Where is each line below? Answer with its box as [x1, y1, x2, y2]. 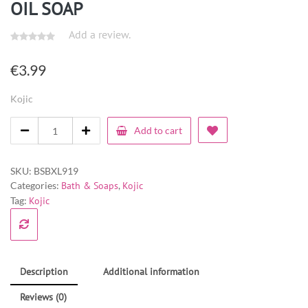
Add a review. [68, 27, 131, 41]
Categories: [10, 179, 61, 192]
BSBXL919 [34, 165, 78, 177]
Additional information [103, 265, 199, 278]
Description [20, 265, 68, 278]
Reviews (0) [20, 291, 67, 304]
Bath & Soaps [61, 179, 118, 192]
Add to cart [133, 124, 182, 137]
